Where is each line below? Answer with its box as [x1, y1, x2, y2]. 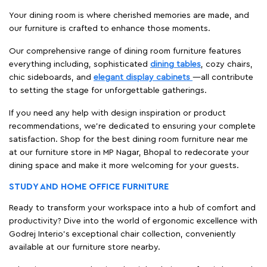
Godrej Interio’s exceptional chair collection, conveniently [9, 229, 236, 238]
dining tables [150, 60, 201, 69]
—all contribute [193, 73, 253, 82]
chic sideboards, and [9, 73, 94, 82]
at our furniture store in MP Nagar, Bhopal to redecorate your [9, 148, 249, 157]
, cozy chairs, [201, 60, 253, 69]
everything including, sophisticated [9, 60, 150, 69]
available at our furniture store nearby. [9, 243, 160, 252]
